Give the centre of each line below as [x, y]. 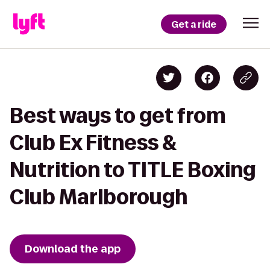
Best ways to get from [118, 115]
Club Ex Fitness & [93, 143]
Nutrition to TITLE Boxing [133, 170]
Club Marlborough [99, 197]
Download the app [73, 249]
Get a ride [194, 24]
